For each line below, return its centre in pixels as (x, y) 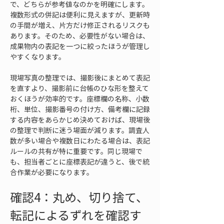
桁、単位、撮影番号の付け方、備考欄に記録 (80, 109)
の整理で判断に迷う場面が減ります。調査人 (80, 130)
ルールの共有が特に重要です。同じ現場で (76, 151)
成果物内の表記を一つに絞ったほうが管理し (80, 46)
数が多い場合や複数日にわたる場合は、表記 (80, 140)
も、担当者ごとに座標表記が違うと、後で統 (80, 161)
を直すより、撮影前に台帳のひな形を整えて (79, 88)
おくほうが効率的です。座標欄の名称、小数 (80, 98)
